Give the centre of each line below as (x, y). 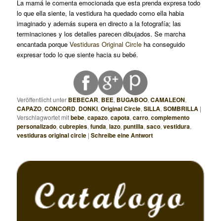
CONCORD (60, 109)
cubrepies (74, 127)
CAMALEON (168, 100)
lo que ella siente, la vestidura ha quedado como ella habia (101, 13)
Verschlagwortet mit (43, 117)
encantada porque (43, 44)
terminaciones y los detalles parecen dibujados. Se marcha (101, 34)
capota (120, 118)
